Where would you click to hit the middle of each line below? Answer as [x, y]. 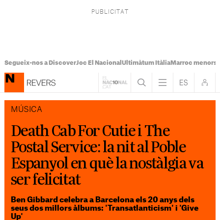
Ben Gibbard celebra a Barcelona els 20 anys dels [103, 200]
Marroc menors [193, 63]
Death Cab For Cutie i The [90, 131]
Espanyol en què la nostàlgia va [107, 163]
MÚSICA [27, 110]
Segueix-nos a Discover [40, 63]
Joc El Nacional [99, 63]
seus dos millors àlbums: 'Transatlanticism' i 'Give [105, 208]
